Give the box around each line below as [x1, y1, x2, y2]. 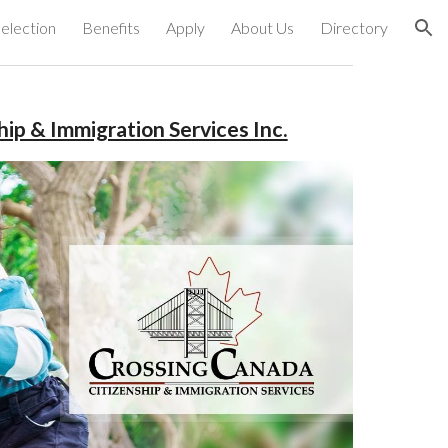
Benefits [82, 18, 140, 37]
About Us [231, 18, 294, 37]
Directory [320, 18, 388, 37]
